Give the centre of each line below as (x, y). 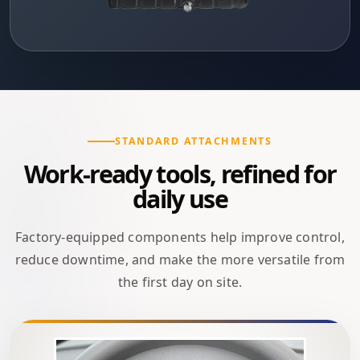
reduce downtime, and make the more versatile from (180, 259)
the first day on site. (180, 282)
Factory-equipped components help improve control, (180, 237)
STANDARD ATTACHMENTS (194, 141)
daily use (180, 198)
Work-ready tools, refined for (180, 174)
